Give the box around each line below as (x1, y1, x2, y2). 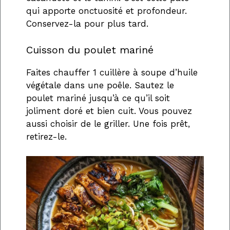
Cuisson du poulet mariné (26, 43, 154, 56)
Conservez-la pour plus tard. (26, 18, 148, 29)
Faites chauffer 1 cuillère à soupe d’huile (26, 67, 198, 78)
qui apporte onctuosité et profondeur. (26, 6, 187, 16)
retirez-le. (26, 131, 67, 142)
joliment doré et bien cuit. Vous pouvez (26, 105, 192, 116)
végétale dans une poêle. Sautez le (26, 80, 174, 90)
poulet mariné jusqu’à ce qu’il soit (26, 92, 170, 103)
